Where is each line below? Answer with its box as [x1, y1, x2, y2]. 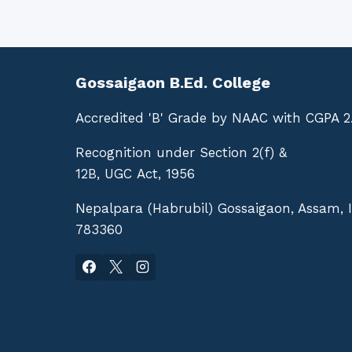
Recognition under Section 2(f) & [75, 144, 287, 160]
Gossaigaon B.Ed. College [75, 72, 270, 92]
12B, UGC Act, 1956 [75, 165, 195, 181]
